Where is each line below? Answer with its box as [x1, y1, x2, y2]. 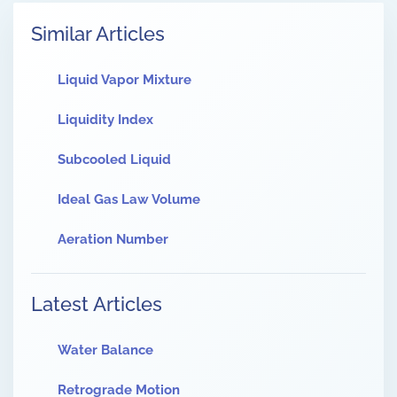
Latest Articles [31, 292, 162, 316]
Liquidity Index [58, 112, 153, 128]
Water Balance [58, 342, 153, 359]
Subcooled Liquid [58, 152, 171, 168]
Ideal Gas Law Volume [58, 191, 200, 208]
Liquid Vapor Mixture [58, 72, 191, 89]
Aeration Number [58, 231, 168, 248]
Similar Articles [31, 22, 165, 46]
